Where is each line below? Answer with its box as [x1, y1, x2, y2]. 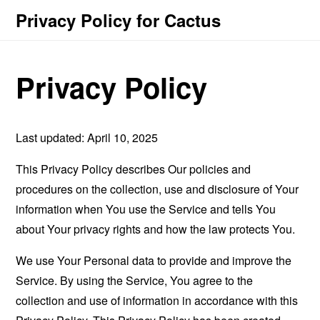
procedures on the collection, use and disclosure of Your [16, 180, 299, 197]
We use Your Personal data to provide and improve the [16, 251, 292, 269]
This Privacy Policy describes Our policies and [16, 160, 251, 177]
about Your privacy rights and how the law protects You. [16, 220, 296, 237]
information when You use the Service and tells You [16, 200, 276, 217]
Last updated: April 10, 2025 [16, 129, 159, 146]
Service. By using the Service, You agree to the [16, 271, 254, 289]
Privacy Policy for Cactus [16, 8, 221, 32]
